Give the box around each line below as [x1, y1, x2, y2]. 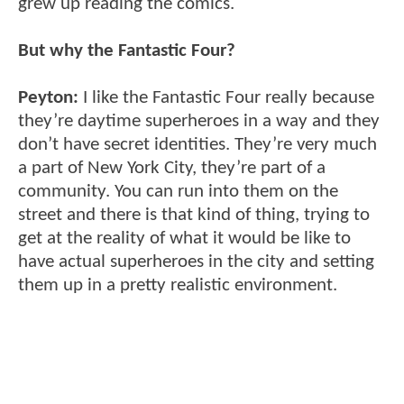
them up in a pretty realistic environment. [18, 275, 337, 295]
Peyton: [18, 87, 78, 107]
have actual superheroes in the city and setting [18, 252, 374, 271]
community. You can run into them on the [18, 181, 338, 201]
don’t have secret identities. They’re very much [18, 134, 377, 154]
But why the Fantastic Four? [18, 41, 235, 60]
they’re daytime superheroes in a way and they [18, 111, 380, 131]
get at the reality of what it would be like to [18, 228, 351, 248]
